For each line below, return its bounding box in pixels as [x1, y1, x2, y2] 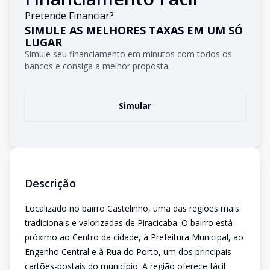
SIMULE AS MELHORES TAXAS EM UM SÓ [25, 23, 243, 37]
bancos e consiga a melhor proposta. [25, 60, 170, 72]
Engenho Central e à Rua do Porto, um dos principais [25, 246, 231, 257]
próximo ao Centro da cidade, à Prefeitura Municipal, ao [25, 231, 243, 243]
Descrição [25, 176, 76, 190]
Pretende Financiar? [25, 9, 114, 22]
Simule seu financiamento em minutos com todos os [25, 48, 232, 60]
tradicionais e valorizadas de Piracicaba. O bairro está [25, 217, 233, 228]
